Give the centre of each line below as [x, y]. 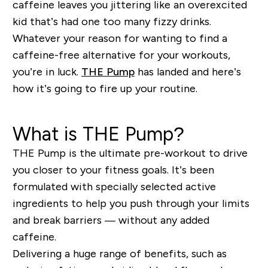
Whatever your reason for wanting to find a [120, 38]
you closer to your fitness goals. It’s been [113, 170]
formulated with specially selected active [114, 186]
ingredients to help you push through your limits [131, 203]
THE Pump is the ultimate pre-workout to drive [130, 153]
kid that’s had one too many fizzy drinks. [112, 21]
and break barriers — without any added [111, 220]
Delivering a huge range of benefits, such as [119, 253]
